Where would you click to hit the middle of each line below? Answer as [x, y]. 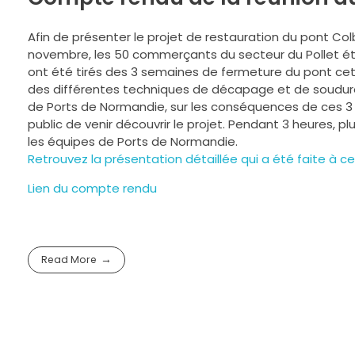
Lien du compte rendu [92, 188]
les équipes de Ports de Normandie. [133, 141]
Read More [69, 260]
